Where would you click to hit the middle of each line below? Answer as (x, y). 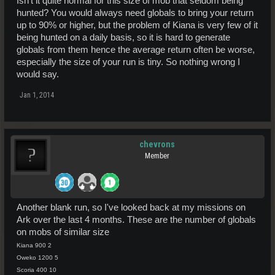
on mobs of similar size (63, 232)
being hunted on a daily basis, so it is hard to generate (123, 37)
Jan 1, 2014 (37, 95)
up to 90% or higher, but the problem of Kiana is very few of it (137, 25)
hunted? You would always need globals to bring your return (135, 13)
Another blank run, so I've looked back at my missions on (131, 207)
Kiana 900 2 (34, 245)
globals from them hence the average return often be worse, (136, 50)
